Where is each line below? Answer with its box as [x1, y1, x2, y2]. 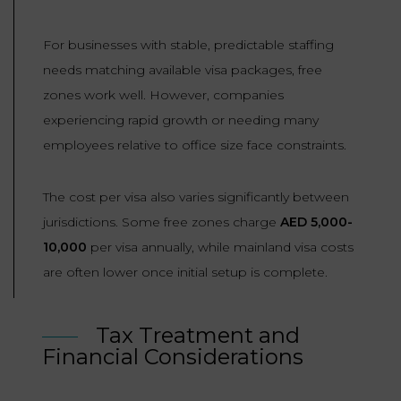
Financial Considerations [42, 344, 303, 371]
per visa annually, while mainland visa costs [87, 239, 354, 256]
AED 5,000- [280, 214, 353, 231]
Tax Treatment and [96, 322, 300, 349]
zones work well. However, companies [43, 87, 284, 104]
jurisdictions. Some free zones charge [43, 214, 280, 231]
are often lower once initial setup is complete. [43, 264, 328, 281]
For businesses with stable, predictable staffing [43, 37, 334, 54]
